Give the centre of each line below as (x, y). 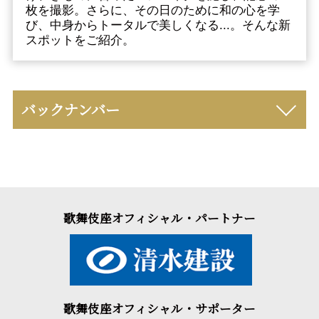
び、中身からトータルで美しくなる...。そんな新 (158, 26)
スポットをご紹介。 (80, 41)
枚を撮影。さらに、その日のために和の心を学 (152, 11)
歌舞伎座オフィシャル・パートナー (159, 218)
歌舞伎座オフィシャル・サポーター (159, 308)
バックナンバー (70, 109)
